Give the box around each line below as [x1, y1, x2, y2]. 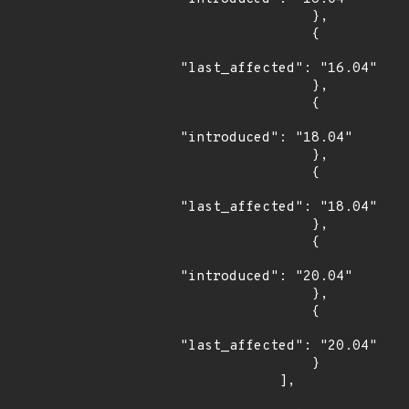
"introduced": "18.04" [180, 130, 352, 147]
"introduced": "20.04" [180, 268, 352, 286]
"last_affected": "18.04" [180, 199, 377, 216]
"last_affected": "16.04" [180, 60, 377, 78]
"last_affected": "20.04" [180, 338, 377, 355]
